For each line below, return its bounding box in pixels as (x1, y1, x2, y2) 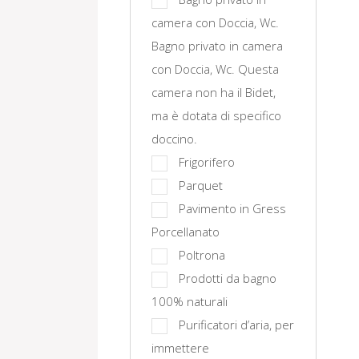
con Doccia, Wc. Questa (151, 61, 279, 77)
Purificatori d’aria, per (179, 317, 294, 333)
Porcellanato (151, 224, 220, 240)
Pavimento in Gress (179, 200, 286, 216)
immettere (151, 340, 209, 356)
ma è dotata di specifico (151, 107, 281, 123)
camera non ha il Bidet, (151, 84, 276, 100)
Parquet (179, 177, 223, 193)
